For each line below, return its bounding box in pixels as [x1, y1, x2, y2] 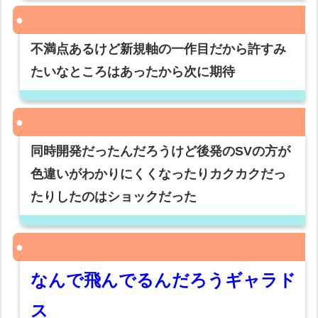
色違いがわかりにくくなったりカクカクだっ [31, 167, 287, 182]
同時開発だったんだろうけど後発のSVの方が [31, 144, 291, 159]
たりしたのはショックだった [31, 190, 197, 204]
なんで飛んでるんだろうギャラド [31, 270, 297, 290]
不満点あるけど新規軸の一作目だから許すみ [31, 42, 287, 57]
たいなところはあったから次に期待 [31, 65, 236, 79]
